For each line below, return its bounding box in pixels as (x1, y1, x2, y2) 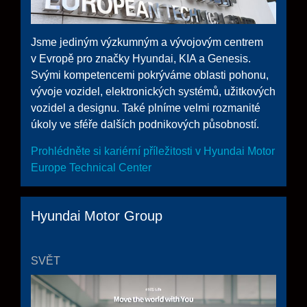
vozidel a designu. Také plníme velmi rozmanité (31, 102, 260, 114)
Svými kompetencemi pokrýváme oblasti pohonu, (31, 69, 269, 82)
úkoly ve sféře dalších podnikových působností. (31, 119, 259, 131)
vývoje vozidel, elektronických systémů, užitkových (31, 86, 275, 98)
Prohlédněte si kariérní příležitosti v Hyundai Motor (31, 145, 275, 158)
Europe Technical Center (31, 162, 151, 174)
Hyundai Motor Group (31, 208, 162, 224)
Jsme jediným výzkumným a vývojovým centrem (31, 36, 263, 49)
